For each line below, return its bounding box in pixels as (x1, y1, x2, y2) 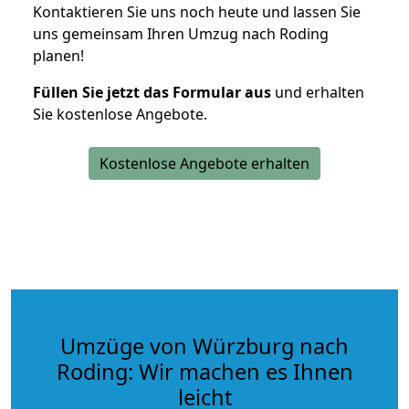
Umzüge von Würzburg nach (60, 330, 349, 361)
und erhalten (271, 81, 364, 102)
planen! (33, 45, 84, 66)
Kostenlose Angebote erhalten (100, 152, 309, 173)
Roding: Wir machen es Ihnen (56, 356, 353, 386)
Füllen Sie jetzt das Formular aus (33, 81, 271, 102)
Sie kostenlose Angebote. (33, 103, 207, 124)
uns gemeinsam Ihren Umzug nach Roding (33, 23, 329, 44)
